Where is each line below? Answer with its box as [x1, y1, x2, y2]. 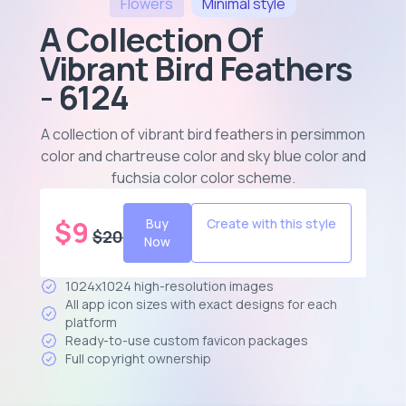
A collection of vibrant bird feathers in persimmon [41, 124, 365, 144]
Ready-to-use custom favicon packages [65, 332, 308, 349]
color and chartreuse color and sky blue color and [40, 146, 366, 166]
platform [65, 314, 117, 331]
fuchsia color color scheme [111, 168, 292, 188]
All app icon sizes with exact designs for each [65, 295, 337, 313]
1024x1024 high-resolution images [65, 277, 274, 295]
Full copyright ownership [65, 350, 211, 367]
